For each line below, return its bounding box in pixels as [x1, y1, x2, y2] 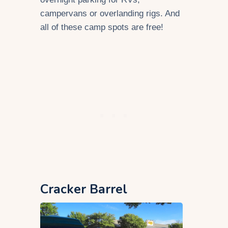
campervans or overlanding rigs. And [40, 8, 180, 18]
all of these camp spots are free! [40, 22, 163, 32]
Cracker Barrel [40, 180, 127, 198]
